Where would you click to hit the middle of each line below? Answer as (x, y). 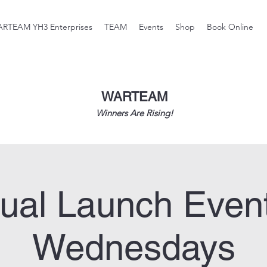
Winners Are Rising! (134, 113)
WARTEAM (134, 97)
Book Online (230, 27)
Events (151, 27)
